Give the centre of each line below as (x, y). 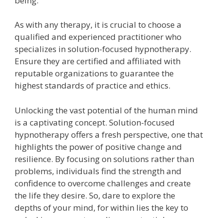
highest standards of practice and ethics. (92, 86)
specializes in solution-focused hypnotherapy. (103, 49)
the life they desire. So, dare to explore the (95, 195)
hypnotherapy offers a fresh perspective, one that (109, 134)
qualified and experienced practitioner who (98, 37)
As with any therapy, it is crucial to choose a (98, 25)
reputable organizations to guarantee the (94, 73)
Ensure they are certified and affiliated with (98, 61)
